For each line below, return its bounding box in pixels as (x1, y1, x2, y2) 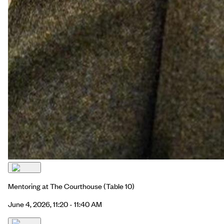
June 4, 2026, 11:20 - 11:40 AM (8, 199, 102, 209)
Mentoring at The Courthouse (8, 181, 102, 191)
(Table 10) (102, 181, 134, 191)
